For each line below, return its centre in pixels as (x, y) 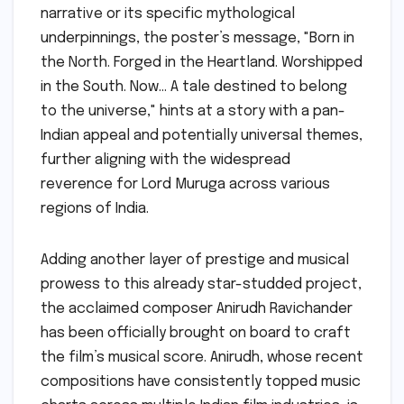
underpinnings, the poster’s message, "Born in (197, 38)
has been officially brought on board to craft (196, 333)
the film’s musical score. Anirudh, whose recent (202, 358)
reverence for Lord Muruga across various (185, 184)
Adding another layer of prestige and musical (195, 260)
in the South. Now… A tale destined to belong (194, 87)
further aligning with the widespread (165, 160)
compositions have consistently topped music (201, 382)
